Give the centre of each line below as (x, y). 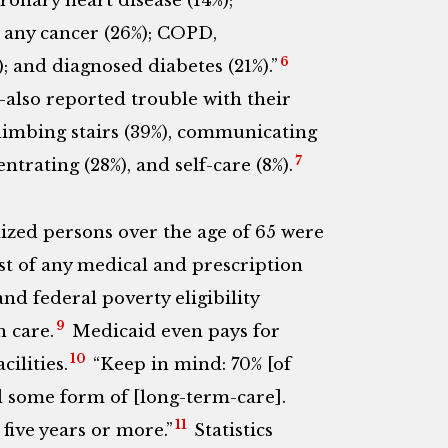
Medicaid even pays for (173, 331)
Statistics (230, 430)
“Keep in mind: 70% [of (189, 364)
